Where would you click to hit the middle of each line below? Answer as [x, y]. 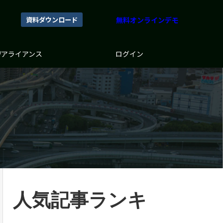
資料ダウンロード [52, 20]
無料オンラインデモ [147, 20]
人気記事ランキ [80, 200]
